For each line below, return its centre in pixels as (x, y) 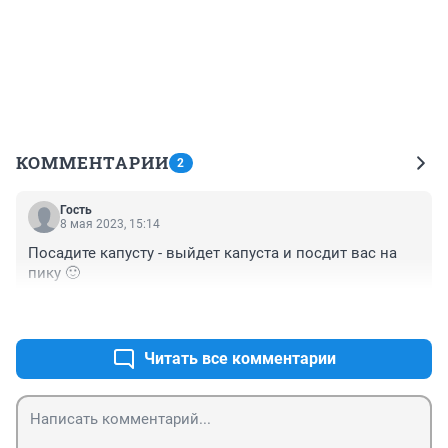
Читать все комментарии (240, 359)
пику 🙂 (54, 273)
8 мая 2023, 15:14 (110, 224)
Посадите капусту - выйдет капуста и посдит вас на (212, 253)
